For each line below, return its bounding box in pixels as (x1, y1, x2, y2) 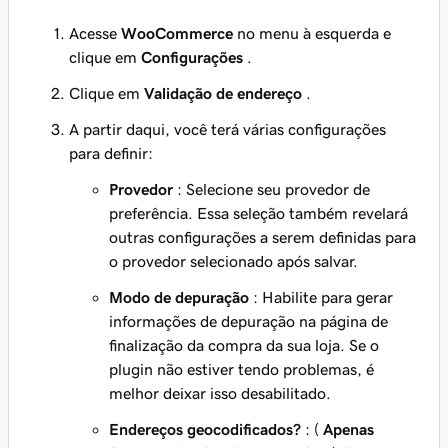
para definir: (69, 145, 153, 161)
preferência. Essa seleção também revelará (109, 205, 408, 221)
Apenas (323, 421, 374, 437)
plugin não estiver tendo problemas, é (109, 361, 374, 377)
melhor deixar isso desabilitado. (109, 385, 331, 401)
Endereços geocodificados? (109, 421, 301, 437)
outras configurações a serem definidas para (109, 229, 416, 245)
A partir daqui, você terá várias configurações (69, 121, 386, 137)
